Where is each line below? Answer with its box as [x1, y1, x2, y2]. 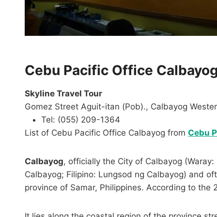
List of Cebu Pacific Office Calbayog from [25, 128, 188, 138]
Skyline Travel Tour [25, 89, 102, 99]
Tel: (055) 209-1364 [41, 115, 120, 125]
